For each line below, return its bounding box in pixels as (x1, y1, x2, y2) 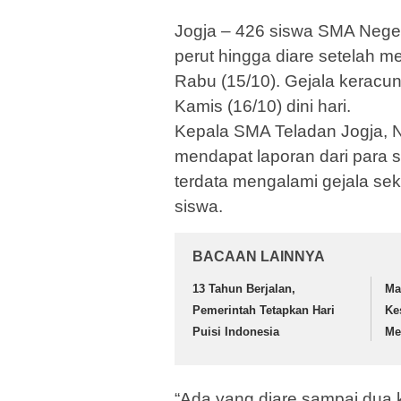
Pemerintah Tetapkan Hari (192, 303, 335, 318)
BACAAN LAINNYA (192, 249, 325, 265)
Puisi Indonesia (192, 325, 279, 339)
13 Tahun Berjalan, (192, 282, 295, 296)
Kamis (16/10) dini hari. (175, 97, 351, 116)
